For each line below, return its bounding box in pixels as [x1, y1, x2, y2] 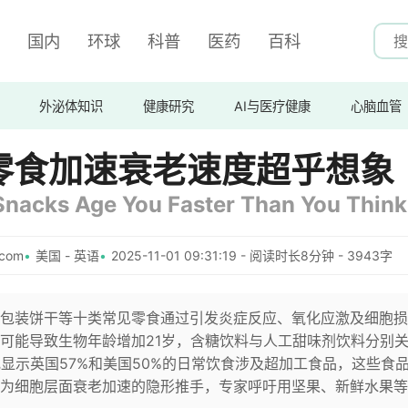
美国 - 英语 [36, 248, 99, 263]
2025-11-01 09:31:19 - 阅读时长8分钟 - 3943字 [111, 248, 393, 263]
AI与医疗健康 [234, 97, 311, 114]
